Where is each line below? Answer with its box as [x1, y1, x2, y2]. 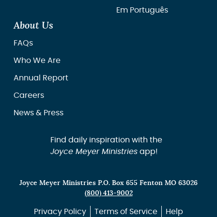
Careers [14, 92, 44, 99]
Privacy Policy [34, 208, 86, 216]
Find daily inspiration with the [50, 136, 162, 144]
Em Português [116, 6, 168, 14]
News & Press [14, 109, 63, 117]
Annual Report [14, 74, 68, 82]
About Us [14, 21, 53, 31]
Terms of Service [94, 208, 157, 216]
